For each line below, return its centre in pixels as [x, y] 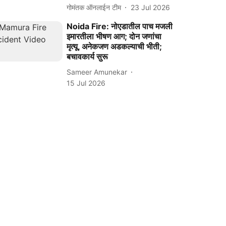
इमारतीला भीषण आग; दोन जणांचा [114, 36]
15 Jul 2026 [86, 83]
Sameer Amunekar [97, 72]
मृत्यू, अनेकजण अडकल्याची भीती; [115, 46]
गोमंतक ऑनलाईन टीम [94, 7]
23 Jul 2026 [151, 7]
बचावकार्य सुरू [88, 56]
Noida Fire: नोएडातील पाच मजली [120, 26]
